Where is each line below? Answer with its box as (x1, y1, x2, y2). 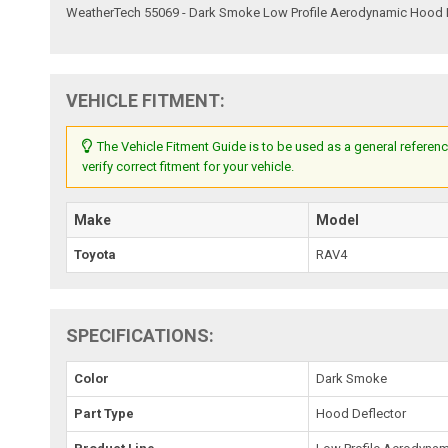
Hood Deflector (316, 405, 407, 421)
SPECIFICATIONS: (66, 324, 215, 346)
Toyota (74, 246, 117, 262)
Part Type (74, 405, 135, 421)
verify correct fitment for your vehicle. (82, 158, 295, 174)
